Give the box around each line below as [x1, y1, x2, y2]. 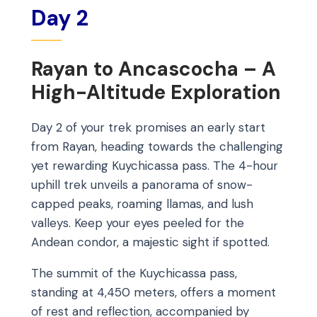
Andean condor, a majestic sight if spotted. [31, 234, 270, 250]
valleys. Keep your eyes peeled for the [31, 215, 244, 231]
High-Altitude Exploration [31, 79, 281, 105]
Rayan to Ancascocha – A [31, 55, 276, 82]
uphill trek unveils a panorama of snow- [31, 177, 253, 193]
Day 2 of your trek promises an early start [31, 120, 265, 136]
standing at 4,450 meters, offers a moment [31, 284, 276, 301]
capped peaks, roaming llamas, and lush [31, 196, 253, 212]
